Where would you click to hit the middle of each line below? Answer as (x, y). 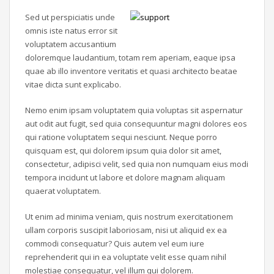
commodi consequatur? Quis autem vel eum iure (115, 244)
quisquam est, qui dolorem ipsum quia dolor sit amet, (123, 151)
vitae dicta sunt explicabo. (73, 85)
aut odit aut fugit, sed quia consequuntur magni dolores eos (136, 124)
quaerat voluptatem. (63, 191)
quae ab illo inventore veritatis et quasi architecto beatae (131, 71)
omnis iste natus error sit (71, 31)
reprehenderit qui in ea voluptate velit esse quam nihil (126, 257)
